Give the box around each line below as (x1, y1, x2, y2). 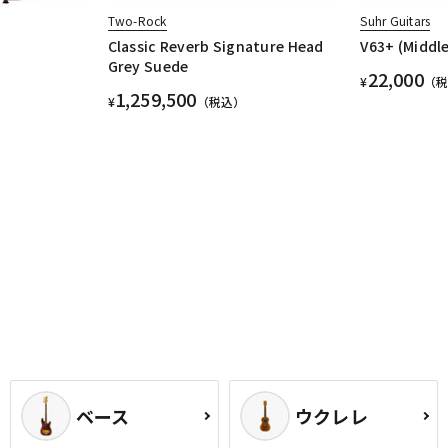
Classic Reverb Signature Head (107, 36, 324, 57)
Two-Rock (107, 12, 167, 30)
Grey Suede (107, 56, 189, 77)
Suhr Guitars (360, 12, 431, 30)
